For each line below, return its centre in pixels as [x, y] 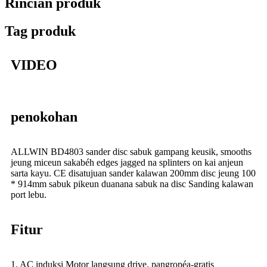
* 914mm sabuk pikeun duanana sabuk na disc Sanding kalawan [132, 184]
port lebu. [29, 194]
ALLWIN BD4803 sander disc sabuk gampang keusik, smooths [131, 151]
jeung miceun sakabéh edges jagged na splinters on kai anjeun [127, 162]
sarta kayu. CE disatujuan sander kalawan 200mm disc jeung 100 [133, 173]
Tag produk [40, 31]
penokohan [44, 117]
